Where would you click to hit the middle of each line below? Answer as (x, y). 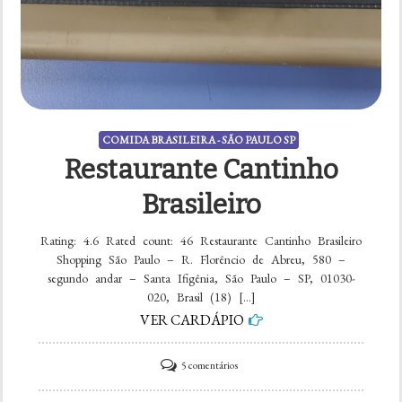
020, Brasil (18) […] (201, 297)
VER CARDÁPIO (192, 320)
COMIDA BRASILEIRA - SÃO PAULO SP (199, 140)
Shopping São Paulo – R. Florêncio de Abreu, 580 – (201, 260)
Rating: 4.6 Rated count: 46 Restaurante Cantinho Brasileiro (201, 241)
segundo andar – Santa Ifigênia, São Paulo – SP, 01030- (201, 279)
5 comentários (209, 366)
